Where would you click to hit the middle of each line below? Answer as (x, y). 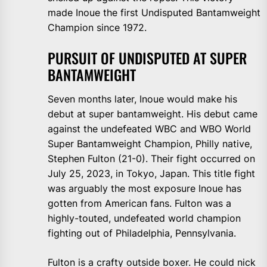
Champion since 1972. (97, 28)
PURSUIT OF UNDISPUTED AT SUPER (147, 58)
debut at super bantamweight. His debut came (153, 114)
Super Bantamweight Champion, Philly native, (150, 144)
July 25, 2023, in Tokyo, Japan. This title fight (151, 174)
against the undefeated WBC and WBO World (149, 129)
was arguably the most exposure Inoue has (145, 189)
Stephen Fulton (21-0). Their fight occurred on (151, 159)
